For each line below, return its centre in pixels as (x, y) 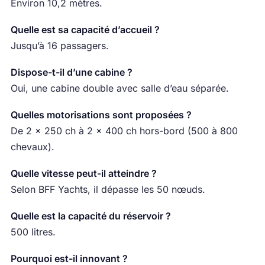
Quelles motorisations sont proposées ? (101, 115)
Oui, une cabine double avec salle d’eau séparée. (119, 88)
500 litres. (33, 232)
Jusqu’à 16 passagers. (59, 46)
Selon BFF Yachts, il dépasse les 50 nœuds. (108, 190)
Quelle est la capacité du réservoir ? (91, 216)
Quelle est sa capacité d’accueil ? (85, 30)
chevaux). (32, 147)
